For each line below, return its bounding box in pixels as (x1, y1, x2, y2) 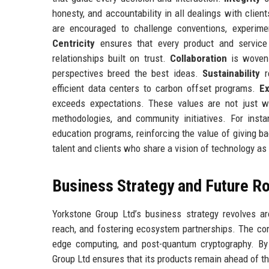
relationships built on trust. (52, 52, 170, 64)
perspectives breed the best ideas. (52, 67, 203, 79)
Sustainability (202, 67, 261, 79)
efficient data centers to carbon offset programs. (52, 82, 259, 94)
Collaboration (169, 52, 227, 64)
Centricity (52, 37, 95, 49)
